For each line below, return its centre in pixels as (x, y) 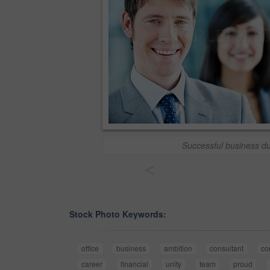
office (90, 248)
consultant (227, 248)
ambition (178, 248)
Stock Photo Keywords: (118, 214)
